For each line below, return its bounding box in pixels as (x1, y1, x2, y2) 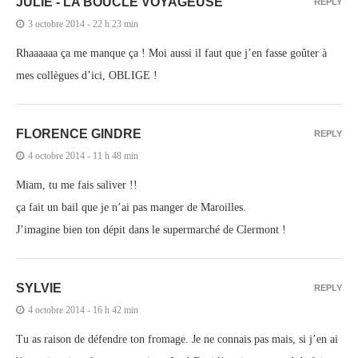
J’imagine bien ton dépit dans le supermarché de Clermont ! (16, 223, 286, 236)
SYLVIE (16, 280, 62, 295)
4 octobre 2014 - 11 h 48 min (28, 149, 138, 161)
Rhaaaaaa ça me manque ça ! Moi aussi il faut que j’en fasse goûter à (16, 46, 327, 59)
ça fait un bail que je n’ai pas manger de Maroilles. (16, 201, 246, 213)
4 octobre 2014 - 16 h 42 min (28, 304, 138, 316)
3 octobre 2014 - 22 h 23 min (28, 18, 138, 30)
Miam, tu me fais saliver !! (16, 178, 137, 191)
